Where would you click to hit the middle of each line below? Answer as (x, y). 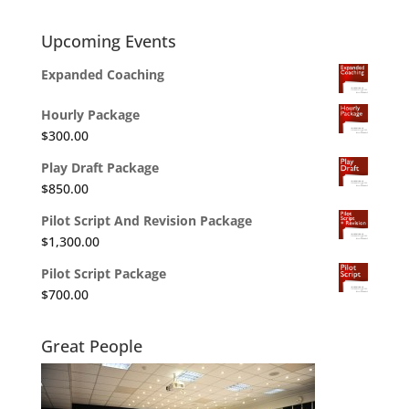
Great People (91, 346)
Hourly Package (90, 114)
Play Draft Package (100, 167)
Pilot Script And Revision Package (146, 220)
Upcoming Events (108, 41)
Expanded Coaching (102, 74)
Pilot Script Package (103, 273)
